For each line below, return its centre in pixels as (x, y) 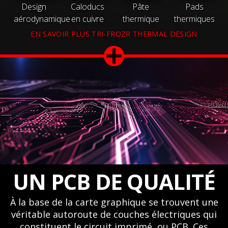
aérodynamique (42, 19)
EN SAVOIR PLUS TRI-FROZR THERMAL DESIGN (114, 34)
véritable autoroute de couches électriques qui (114, 214)
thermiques (194, 19)
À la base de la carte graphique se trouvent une (114, 202)
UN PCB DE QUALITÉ (114, 181)
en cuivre (87, 19)
